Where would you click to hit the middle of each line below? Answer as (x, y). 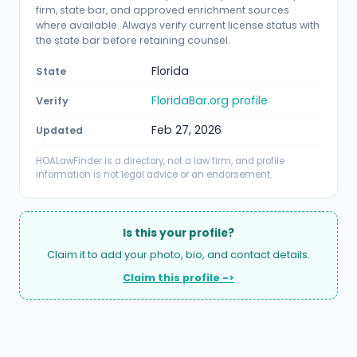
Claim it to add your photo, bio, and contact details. (178, 255)
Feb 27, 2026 (186, 129)
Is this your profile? (178, 233)
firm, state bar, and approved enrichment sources (163, 10)
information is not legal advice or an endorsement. (154, 175)
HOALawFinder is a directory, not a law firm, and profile (160, 161)
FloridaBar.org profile (210, 101)
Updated (59, 130)
